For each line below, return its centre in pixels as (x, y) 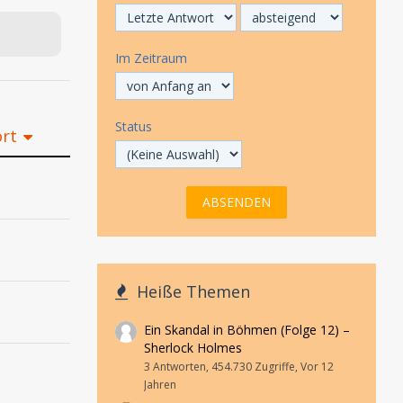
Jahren (160, 385)
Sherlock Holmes (193, 348)
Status (134, 126)
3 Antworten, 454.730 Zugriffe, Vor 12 (239, 367)
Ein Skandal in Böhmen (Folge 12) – (247, 330)
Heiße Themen (191, 291)
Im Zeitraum (151, 58)
